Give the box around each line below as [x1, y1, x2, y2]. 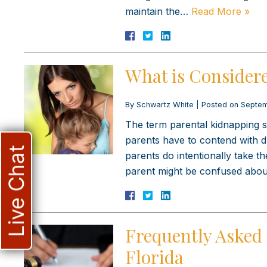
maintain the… [125, 5, 191, 17]
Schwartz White [136, 100, 194, 109]
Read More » [191, 5, 250, 17]
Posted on [201, 100, 241, 109]
